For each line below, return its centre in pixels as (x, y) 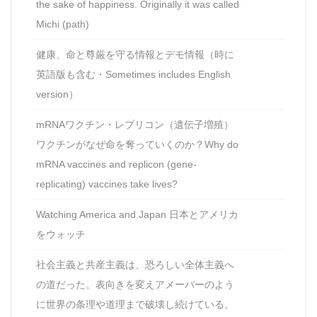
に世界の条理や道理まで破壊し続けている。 (135, 304)
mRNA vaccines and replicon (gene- (116, 164)
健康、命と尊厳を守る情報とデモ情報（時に (135, 54)
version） (57, 94)
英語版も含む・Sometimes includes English (133, 74)
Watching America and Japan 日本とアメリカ (137, 214)
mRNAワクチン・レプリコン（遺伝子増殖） (135, 124)
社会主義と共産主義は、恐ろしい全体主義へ (135, 264)
